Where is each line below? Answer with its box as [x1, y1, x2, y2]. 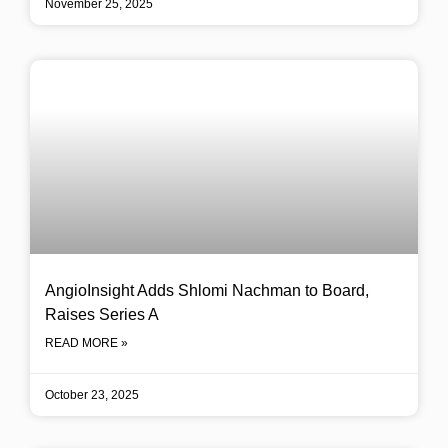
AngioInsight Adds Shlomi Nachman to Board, [45, 282, 369, 299]
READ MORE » [45, 336, 128, 350]
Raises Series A [45, 306, 159, 323]
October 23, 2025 [45, 388, 139, 402]
